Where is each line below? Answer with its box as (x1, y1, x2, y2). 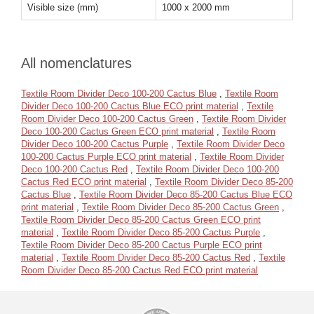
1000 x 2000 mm (162, 1, 230, 13)
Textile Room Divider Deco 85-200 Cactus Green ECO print (21, 214, 261, 225)
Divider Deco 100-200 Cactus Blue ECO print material (21, 100, 238, 111)
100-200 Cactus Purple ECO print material (21, 151, 191, 162)
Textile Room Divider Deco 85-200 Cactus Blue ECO (79, 189, 292, 200)
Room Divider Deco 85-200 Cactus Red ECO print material (21, 264, 258, 275)
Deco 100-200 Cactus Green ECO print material (21, 125, 214, 137)
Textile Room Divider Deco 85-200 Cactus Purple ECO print (21, 239, 262, 250)
